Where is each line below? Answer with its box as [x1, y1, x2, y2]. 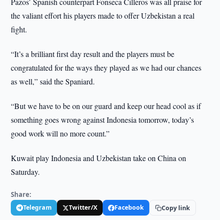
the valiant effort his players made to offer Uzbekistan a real [11, 10, 195, 21]
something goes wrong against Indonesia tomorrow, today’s [11, 114, 194, 125]
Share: [11, 190, 32, 199]
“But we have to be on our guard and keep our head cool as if [11, 101, 201, 111]
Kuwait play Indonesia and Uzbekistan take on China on [11, 153, 187, 163]
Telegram [23, 203, 52, 212]
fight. [11, 24, 27, 34]
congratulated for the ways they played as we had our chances [11, 62, 202, 73]
